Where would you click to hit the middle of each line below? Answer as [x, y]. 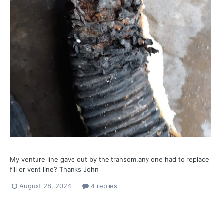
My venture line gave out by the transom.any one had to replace [110, 160]
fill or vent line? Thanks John [54, 169]
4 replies [103, 186]
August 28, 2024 [45, 186]
